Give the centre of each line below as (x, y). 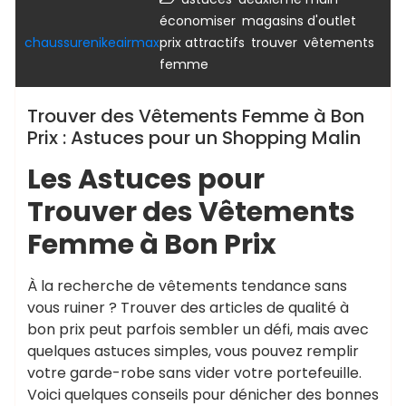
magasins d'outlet (299, 20)
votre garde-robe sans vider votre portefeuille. (194, 372)
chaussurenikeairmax (92, 42)
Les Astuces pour (146, 179)
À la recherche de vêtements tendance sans (187, 285)
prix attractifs (202, 42)
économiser (198, 20)
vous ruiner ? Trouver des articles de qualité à (188, 307)
